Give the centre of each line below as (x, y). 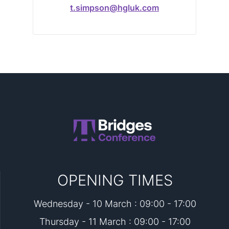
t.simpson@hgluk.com (114, 8)
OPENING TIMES (115, 180)
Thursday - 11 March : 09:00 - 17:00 (115, 222)
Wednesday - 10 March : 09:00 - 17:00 (115, 204)
